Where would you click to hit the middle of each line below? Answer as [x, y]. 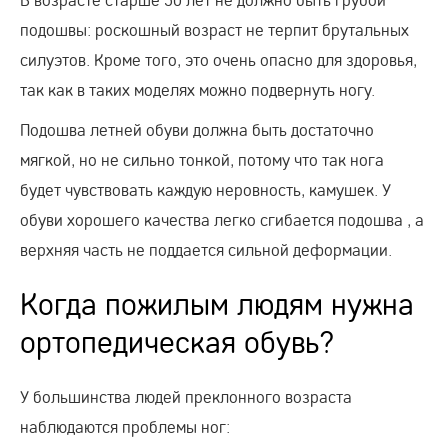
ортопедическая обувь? [177, 342]
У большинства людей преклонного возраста [186, 396]
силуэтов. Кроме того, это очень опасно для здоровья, [218, 59]
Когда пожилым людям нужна [217, 304]
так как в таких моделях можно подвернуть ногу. [197, 89]
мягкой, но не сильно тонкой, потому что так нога [202, 159]
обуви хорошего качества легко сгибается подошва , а [222, 219]
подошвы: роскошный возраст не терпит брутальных [214, 29]
